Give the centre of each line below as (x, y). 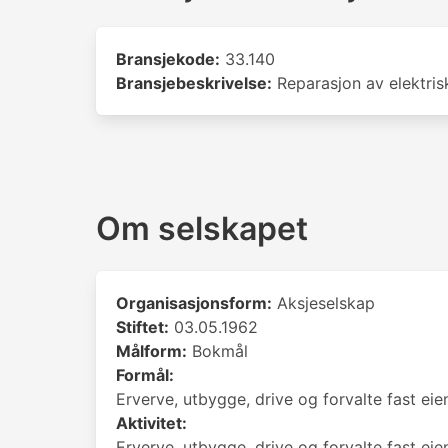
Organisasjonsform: (194, 303)
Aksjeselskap (323, 303)
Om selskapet (202, 228)
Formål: (145, 375)
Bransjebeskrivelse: (194, 83)
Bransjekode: (168, 59)
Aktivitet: (151, 423)
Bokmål (217, 351)
